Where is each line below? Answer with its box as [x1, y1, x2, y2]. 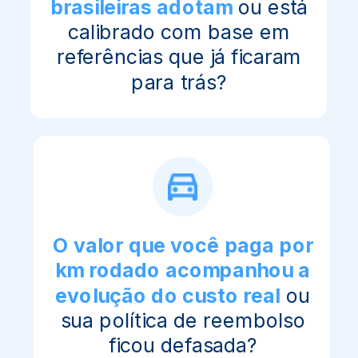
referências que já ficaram [56, 45, 301, 70]
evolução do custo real [55, 284, 280, 308]
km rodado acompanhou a [55, 258, 310, 283]
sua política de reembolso [60, 308, 305, 333]
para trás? [131, 70, 226, 94]
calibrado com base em [67, 20, 290, 45]
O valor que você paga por [52, 233, 313, 258]
